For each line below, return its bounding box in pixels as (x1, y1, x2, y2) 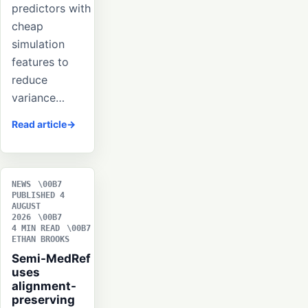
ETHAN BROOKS (12, 234, 69, 244)
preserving (12, 292, 75, 307)
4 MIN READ (12, 223, 60, 233)
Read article (12, 118, 67, 130)
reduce (12, 72, 47, 87)
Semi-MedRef (12, 251, 91, 265)
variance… (12, 90, 65, 104)
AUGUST (12, 201, 41, 211)
